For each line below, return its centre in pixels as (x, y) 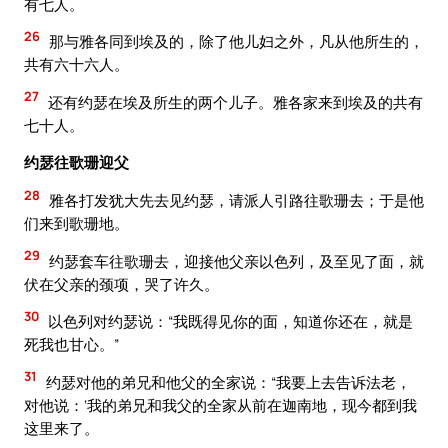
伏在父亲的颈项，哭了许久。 (121, 283)
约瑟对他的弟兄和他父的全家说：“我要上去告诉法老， (227, 381)
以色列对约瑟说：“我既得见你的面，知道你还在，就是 (229, 321)
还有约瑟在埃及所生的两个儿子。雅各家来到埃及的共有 (234, 101)
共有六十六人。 (76, 64)
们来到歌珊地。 (76, 222)
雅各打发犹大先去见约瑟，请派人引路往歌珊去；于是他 (235, 199)
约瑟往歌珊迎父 (76, 162)
